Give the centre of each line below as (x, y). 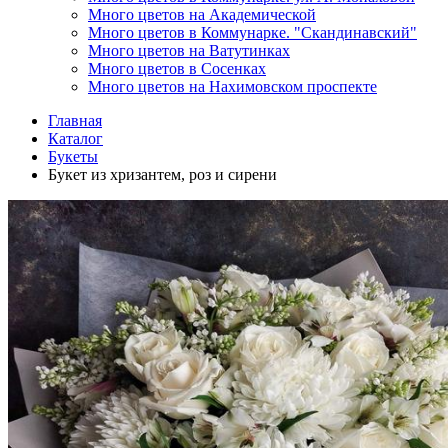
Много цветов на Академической (202, 14)
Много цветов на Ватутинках (189, 50)
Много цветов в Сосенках (177, 68)
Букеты (73, 156)
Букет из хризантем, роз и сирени (162, 174)
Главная (75, 120)
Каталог (75, 138)
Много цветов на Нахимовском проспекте (232, 86)
